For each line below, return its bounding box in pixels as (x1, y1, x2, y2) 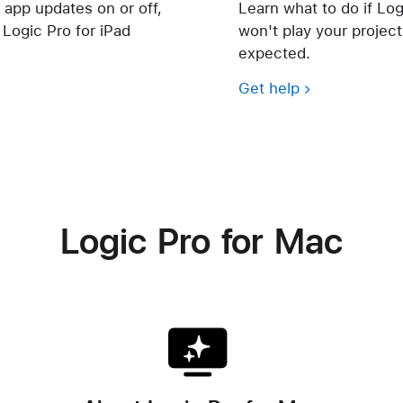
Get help (237, 79, 300, 95)
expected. (237, 45, 310, 61)
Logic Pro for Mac (59, 222, 343, 259)
